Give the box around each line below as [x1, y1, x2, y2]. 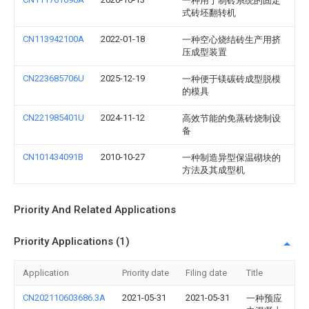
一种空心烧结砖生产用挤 [182, 34, 281, 45]
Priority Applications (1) [14, 235, 130, 248]
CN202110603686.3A [23, 292, 106, 303]
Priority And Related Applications [14, 203, 176, 216]
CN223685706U [23, 73, 84, 83]
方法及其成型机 [182, 165, 245, 175]
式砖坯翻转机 [182, 8, 236, 18]
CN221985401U [23, 112, 84, 123]
